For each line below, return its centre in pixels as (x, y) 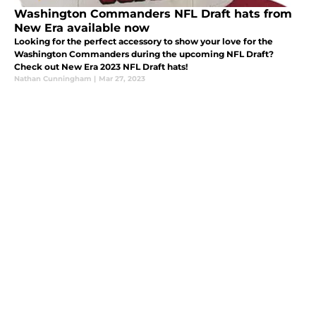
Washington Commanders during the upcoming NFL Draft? (144, 54)
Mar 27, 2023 (122, 79)
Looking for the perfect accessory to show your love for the (144, 42)
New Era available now (82, 28)
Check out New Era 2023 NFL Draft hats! (101, 67)
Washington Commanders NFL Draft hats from (153, 14)
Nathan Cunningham (53, 79)
